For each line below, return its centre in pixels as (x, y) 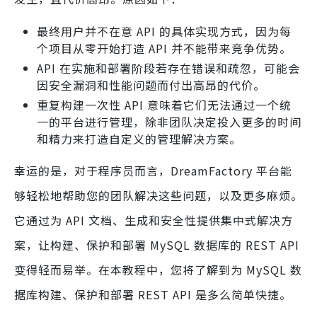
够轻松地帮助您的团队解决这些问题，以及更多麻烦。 (158, 195)
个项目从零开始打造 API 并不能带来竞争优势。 (164, 48)
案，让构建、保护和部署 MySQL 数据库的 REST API (157, 245)
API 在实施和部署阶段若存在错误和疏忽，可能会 (168, 68)
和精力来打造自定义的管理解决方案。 (139, 139)
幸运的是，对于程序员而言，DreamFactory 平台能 (153, 171)
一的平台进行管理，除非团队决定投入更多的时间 (169, 122)
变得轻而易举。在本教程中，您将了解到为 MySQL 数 (158, 270)
